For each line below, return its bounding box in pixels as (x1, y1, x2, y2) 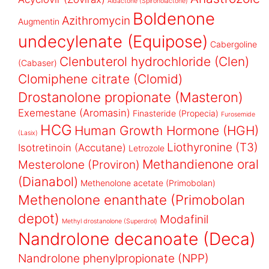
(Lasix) (18, 128, 38, 137)
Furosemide (221, 110, 255, 118)
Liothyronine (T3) (167, 140, 258, 154)
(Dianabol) (18, 174, 78, 189)
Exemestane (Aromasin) (18, 106, 130, 119)
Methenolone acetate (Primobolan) (80, 177, 216, 188)
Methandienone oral (142, 156, 259, 172)
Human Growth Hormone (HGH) (74, 122, 259, 138)
